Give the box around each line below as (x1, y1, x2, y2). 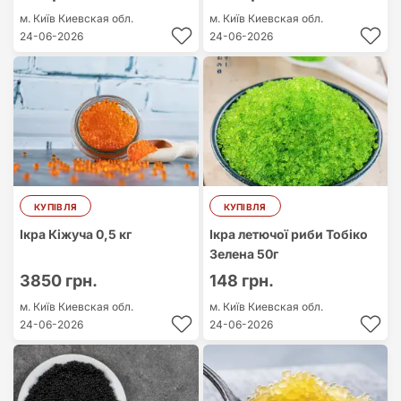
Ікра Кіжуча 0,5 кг (20, 226, 132, 242)
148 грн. (209, 271, 274, 290)
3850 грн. (20, 271, 98, 290)
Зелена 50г (209, 246, 278, 261)
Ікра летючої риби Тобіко (209, 226, 368, 242)
